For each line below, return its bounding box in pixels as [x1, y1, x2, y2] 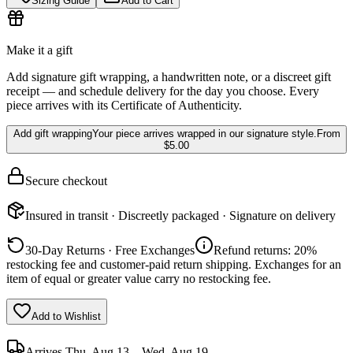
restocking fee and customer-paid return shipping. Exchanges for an [6, 257, 341, 271]
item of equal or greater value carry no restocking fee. [6, 271, 271, 285]
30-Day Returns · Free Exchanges [25, 243, 195, 257]
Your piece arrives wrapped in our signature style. [91, 127, 317, 139]
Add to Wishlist [32, 310, 101, 322]
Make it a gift [6, 43, 72, 57]
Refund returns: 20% [214, 243, 317, 257]
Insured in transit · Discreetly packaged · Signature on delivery [25, 208, 336, 222]
